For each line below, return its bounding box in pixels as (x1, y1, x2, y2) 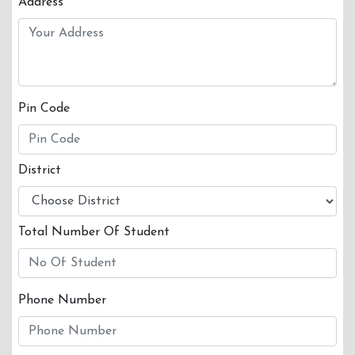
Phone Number (18, 294, 106, 307)
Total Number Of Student (18, 226, 170, 239)
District (18, 164, 61, 177)
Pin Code (18, 102, 70, 115)
